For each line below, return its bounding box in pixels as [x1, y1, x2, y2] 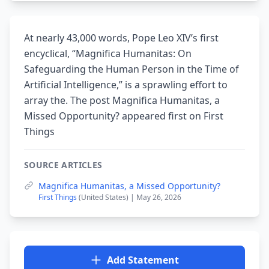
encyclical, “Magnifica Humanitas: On [24, 47, 192, 60]
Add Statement [107, 253, 179, 267]
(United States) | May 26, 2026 [79, 192, 181, 202]
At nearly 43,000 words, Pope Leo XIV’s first [24, 31, 219, 44]
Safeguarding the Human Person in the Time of [24, 62, 239, 76]
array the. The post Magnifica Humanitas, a [24, 94, 220, 107]
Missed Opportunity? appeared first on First [24, 109, 223, 122]
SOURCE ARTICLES [24, 159, 103, 171]
